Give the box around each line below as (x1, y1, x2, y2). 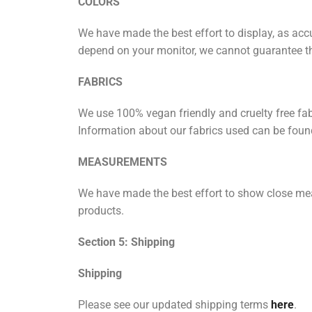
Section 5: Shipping (78, 235, 175, 249)
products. (78, 204, 127, 218)
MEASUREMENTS (78, 155, 167, 169)
